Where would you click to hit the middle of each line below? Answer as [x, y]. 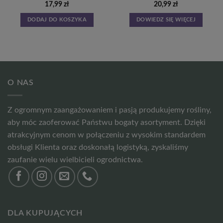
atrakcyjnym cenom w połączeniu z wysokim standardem [107, 135]
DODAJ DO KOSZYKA [57, 20]
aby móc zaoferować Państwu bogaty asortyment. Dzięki [107, 122]
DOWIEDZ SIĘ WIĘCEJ [166, 20]
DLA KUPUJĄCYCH [45, 213]
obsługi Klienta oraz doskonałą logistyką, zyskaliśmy [98, 147]
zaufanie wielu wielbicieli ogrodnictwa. [75, 160]
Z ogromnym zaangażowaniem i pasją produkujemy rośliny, [110, 110]
